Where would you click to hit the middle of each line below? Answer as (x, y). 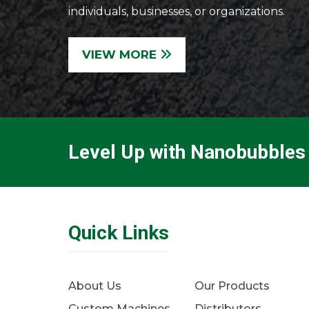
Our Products (232, 286)
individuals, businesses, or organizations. (177, 11)
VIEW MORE (121, 54)
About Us (95, 286)
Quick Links (119, 233)
